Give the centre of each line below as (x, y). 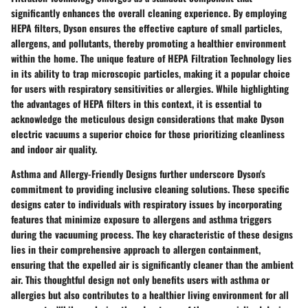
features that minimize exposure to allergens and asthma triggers (141, 219)
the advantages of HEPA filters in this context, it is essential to (136, 104)
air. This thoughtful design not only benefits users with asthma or (140, 280)
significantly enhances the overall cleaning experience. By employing (149, 13)
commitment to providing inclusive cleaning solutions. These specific (150, 189)
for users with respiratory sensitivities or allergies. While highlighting (150, 89)
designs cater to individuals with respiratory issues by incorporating (146, 204)
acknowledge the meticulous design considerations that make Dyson (147, 119)
